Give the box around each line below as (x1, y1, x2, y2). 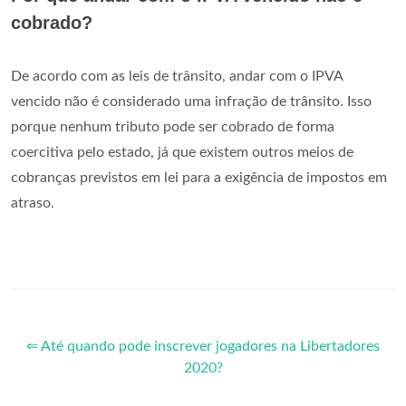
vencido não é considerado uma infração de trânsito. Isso (11, 93, 372, 109)
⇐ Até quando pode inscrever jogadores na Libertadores (26, 338, 380, 353)
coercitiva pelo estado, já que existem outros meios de (11, 144, 353, 159)
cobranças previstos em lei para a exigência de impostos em (11, 169, 387, 185)
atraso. (11, 195, 54, 210)
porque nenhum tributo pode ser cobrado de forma (11, 119, 334, 134)
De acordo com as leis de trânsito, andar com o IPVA (11, 68, 343, 83)
